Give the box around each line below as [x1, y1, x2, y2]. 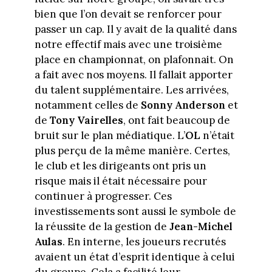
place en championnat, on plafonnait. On [34, 53, 234, 67]
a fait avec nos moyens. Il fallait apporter [34, 68, 233, 82]
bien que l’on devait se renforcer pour [34, 7, 222, 21]
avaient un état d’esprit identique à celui [34, 250, 235, 264]
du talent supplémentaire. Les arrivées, [34, 83, 229, 97]
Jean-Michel [169, 220, 233, 234]
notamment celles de [34, 98, 141, 112]
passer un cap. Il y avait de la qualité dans [34, 22, 237, 36]
